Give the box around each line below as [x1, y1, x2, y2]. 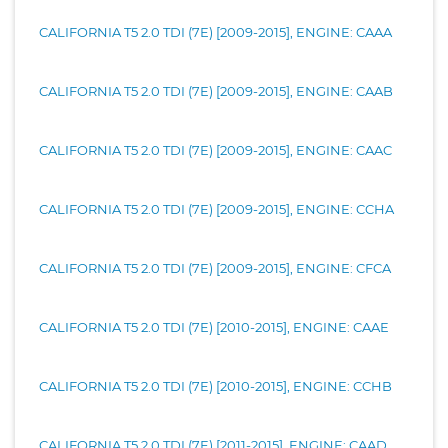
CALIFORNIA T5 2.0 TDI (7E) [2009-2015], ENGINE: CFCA [39, 259, 391, 276]
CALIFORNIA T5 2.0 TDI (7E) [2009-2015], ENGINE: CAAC [39, 141, 392, 158]
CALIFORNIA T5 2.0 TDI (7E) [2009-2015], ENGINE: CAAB [39, 82, 393, 99]
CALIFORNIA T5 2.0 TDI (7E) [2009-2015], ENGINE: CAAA [39, 23, 392, 40]
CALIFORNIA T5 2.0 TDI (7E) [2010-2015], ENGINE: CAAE [39, 318, 389, 335]
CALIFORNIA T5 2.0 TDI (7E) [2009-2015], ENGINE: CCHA [39, 200, 394, 217]
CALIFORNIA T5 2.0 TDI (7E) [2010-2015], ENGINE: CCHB [39, 377, 392, 394]
